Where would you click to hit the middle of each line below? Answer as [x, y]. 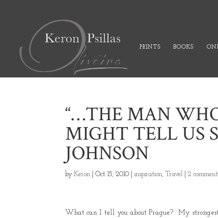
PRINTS [150, 47]
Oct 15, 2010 [112, 174]
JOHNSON [107, 153]
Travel [174, 174]
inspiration [148, 174]
